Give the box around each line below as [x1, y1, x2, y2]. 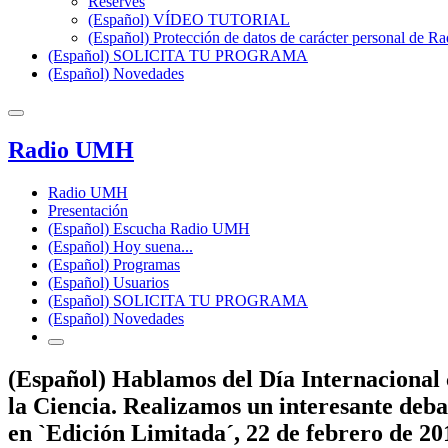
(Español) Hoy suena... [48, 237, 193, 255]
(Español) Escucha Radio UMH [48, 219, 250, 237]
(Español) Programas [48, 255, 180, 273]
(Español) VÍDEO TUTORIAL [88, 11, 290, 28]
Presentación [48, 201, 128, 219]
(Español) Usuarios [48, 273, 169, 291]
